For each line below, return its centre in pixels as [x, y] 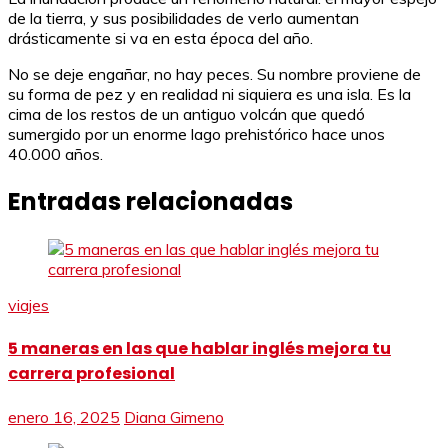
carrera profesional [91, 373]
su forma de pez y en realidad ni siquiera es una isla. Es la [209, 93]
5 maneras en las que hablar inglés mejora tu [199, 348]
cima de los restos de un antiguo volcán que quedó [186, 113]
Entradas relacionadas [150, 201]
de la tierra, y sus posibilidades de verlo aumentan [183, 17]
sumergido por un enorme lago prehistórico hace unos [196, 133]
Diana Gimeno [174, 417]
